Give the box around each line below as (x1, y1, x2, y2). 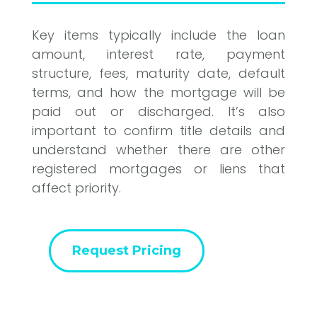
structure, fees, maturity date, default (31, 64, 286, 83)
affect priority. (31, 179, 121, 197)
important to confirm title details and (31, 122, 286, 140)
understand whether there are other (31, 141, 286, 159)
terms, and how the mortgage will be (31, 83, 286, 102)
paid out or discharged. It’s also (31, 103, 286, 121)
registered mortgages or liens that (31, 160, 286, 178)
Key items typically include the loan (31, 26, 286, 45)
